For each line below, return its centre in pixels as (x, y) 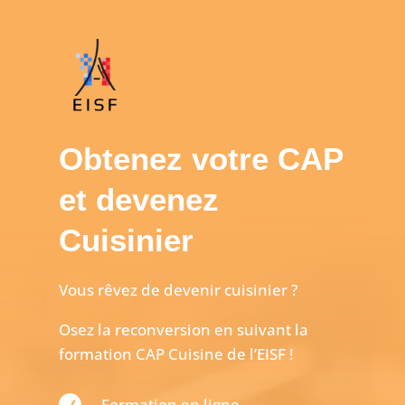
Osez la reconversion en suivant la (183, 329)
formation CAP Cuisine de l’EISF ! (176, 353)
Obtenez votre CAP (200, 158)
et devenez (138, 199)
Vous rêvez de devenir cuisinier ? (178, 289)
